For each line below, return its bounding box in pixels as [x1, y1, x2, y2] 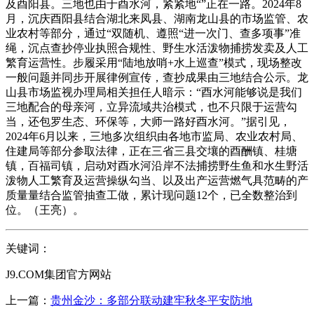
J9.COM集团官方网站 [6, 268, 111, 280]
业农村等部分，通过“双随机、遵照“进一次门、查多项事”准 [6, 27, 301, 39]
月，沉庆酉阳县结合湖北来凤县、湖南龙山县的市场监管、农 [6, 12, 308, 25]
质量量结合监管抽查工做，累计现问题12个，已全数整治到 [6, 189, 297, 201]
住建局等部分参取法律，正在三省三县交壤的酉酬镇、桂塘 [6, 144, 297, 157]
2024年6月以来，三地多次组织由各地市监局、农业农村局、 [6, 130, 303, 142]
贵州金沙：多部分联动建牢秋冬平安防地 [50, 294, 252, 306]
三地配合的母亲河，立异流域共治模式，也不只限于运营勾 [6, 100, 297, 113]
